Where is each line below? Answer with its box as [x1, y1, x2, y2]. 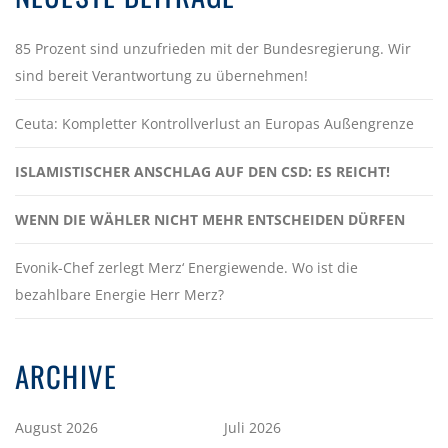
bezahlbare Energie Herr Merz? [15, 284, 224, 304]
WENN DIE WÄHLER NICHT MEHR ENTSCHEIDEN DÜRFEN [15, 209, 405, 229]
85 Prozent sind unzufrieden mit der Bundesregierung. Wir [15, 38, 411, 58]
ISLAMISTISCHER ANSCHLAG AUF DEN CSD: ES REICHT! [15, 161, 390, 181]
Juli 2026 [224, 417, 281, 437]
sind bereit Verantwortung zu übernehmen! [15, 65, 308, 85]
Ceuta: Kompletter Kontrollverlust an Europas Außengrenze [15, 113, 414, 133]
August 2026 [15, 417, 98, 437]
